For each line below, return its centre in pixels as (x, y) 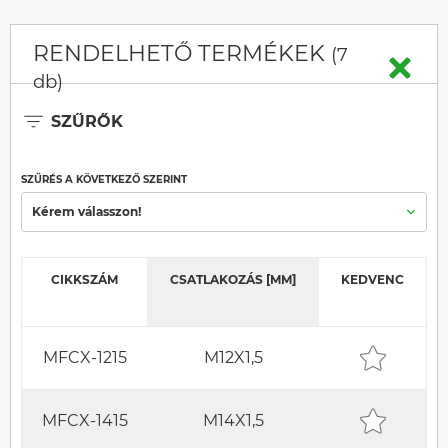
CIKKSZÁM (84, 280)
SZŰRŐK (87, 121)
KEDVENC (372, 280)
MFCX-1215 (84, 358)
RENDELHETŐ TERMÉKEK (182, 54)
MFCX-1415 (84, 421)
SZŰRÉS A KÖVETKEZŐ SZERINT (104, 180)
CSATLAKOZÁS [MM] (233, 280)
